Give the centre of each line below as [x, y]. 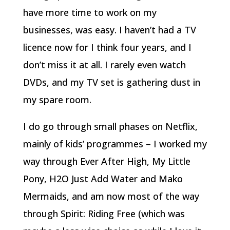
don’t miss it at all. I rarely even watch [104, 65]
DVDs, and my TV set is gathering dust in [111, 82]
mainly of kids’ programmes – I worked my [115, 144]
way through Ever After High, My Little [107, 161]
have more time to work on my [90, 12]
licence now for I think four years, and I [107, 47]
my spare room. [57, 100]
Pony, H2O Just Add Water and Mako [103, 179]
